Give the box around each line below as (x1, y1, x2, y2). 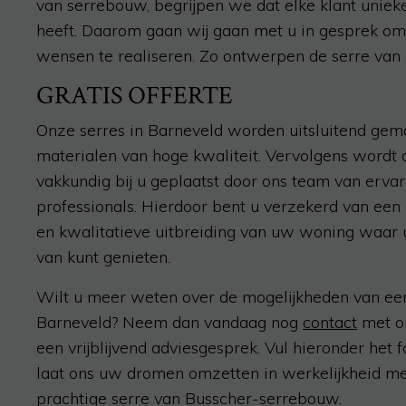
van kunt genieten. (36, 246, 170, 267)
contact (303, 312, 357, 333)
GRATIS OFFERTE (36, 79, 233, 112)
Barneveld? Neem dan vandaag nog (36, 312, 303, 333)
